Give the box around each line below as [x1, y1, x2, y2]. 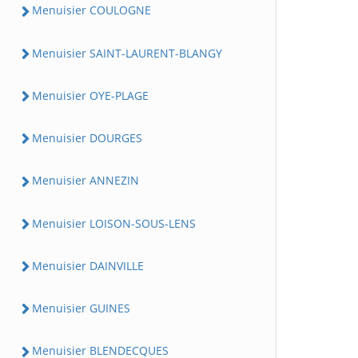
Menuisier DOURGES [32, 130, 142, 145]
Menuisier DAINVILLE [32, 257, 144, 273]
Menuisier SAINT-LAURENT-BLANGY [32, 45, 222, 61]
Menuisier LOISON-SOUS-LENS [32, 215, 196, 231]
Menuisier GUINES [32, 300, 130, 316]
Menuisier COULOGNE [32, 2, 151, 18]
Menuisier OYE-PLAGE [32, 87, 149, 103]
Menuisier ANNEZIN [32, 173, 139, 189]
